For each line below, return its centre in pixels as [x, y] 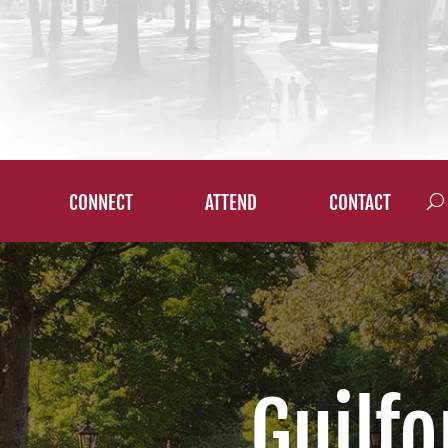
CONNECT [101, 203]
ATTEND [231, 203]
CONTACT [360, 203]
